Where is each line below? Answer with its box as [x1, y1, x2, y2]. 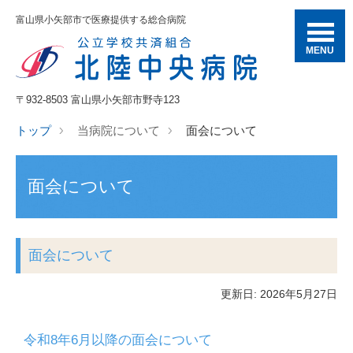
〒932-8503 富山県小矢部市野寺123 [16, 94, 180, 106]
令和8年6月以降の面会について [24, 332, 212, 348]
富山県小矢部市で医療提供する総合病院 [16, 14, 186, 25]
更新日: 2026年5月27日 [221, 288, 337, 301]
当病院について [77, 124, 160, 138]
